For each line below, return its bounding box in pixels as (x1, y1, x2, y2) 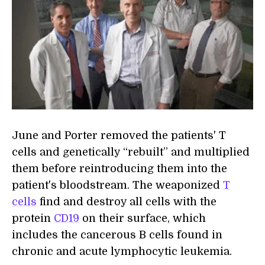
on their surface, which (79, 212, 206, 225)
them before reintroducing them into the (12, 163, 227, 175)
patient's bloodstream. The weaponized (12, 179, 223, 192)
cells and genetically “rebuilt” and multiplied (12, 146, 250, 159)
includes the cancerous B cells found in (12, 229, 222, 241)
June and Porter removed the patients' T (12, 130, 226, 142)
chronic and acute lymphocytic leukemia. (12, 245, 232, 258)
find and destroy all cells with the (37, 196, 216, 208)
